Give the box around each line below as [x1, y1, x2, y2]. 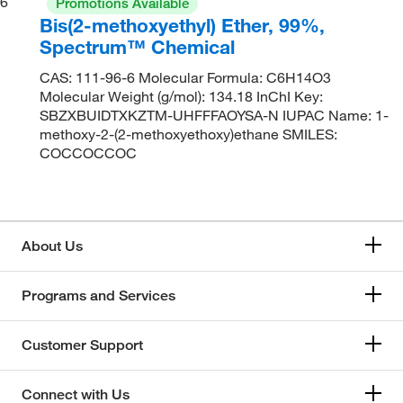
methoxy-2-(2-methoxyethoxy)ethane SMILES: [40, 124, 338, 143]
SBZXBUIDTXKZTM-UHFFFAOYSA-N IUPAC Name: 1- [40, 105, 390, 124]
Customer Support [22, 336, 143, 354]
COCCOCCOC [40, 143, 138, 162]
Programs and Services [22, 286, 175, 304]
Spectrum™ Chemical [40, 34, 236, 58]
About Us [22, 237, 83, 255]
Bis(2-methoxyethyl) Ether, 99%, [40, 13, 326, 37]
